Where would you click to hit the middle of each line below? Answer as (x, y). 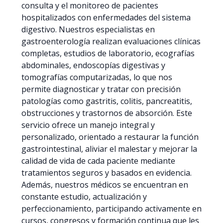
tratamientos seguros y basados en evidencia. (107, 172)
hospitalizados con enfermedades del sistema (106, 17)
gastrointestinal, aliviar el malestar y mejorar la (109, 149)
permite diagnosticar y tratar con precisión (101, 89)
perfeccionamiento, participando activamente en (111, 208)
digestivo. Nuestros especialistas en (88, 29)
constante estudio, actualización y (84, 196)
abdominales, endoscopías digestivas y (93, 65)
